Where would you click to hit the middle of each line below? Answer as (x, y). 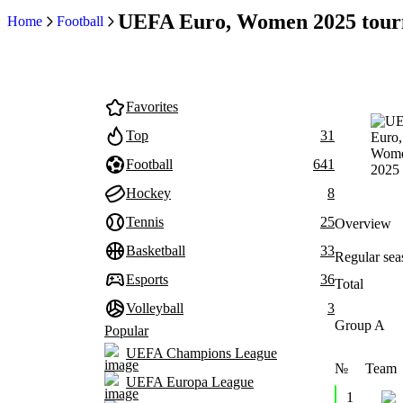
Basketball (156, 251)
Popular (126, 331)
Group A (360, 325)
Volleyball (155, 308)
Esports (147, 279)
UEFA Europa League (190, 382)
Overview (363, 223)
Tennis (145, 222)
